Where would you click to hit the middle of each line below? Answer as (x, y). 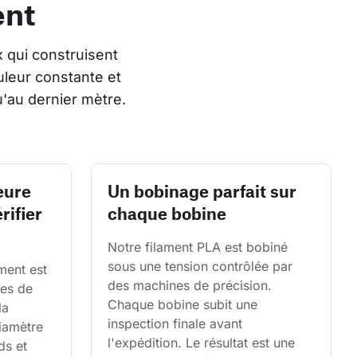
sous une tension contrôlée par (202, 267)
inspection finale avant (177, 324)
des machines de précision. (192, 286)
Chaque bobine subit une (184, 305)
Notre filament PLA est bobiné (200, 247)
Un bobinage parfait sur (202, 191)
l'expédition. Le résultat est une (203, 343)
